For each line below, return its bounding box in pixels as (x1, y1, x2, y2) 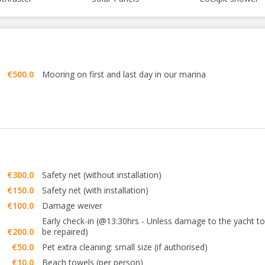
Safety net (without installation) (42, 169, 161, 180)
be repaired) (42, 226, 88, 237)
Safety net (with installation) (42, 185, 148, 196)
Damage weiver (42, 200, 102, 211)
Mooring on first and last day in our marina (42, 69, 206, 80)
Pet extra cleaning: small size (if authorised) (42, 241, 208, 253)
